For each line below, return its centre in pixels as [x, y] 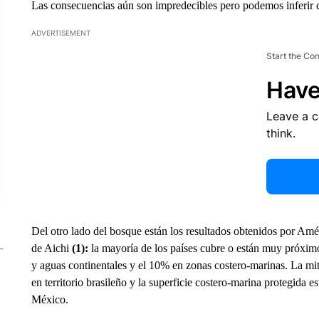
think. [281, 133]
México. [49, 299]
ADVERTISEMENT [61, 33]
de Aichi [51, 248]
